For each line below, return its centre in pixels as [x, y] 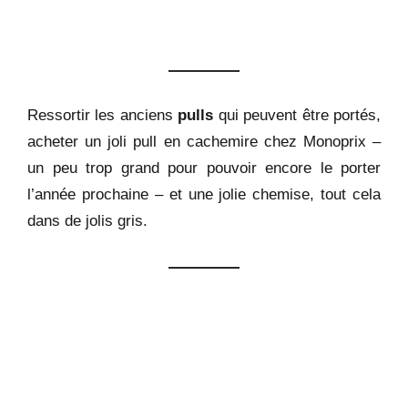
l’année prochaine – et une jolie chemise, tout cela [204, 194]
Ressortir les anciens [103, 114]
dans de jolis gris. [90, 220]
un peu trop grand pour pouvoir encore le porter [204, 167]
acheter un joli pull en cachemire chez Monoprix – [204, 141]
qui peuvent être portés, [297, 114]
